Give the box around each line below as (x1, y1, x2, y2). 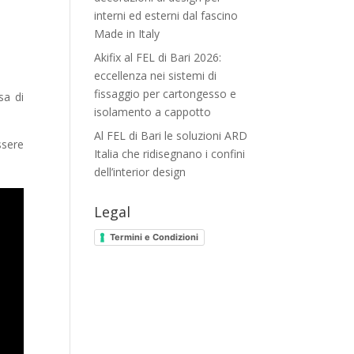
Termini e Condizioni (110, 231, 199, 243)
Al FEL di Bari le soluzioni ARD (94, 128, 248, 143)
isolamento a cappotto (94, 104, 212, 119)
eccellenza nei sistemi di (94, 68, 217, 83)
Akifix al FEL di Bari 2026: (94, 50, 222, 65)
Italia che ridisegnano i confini (94, 146, 246, 161)
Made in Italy (94, 26, 160, 41)
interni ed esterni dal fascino (94, 8, 239, 23)
